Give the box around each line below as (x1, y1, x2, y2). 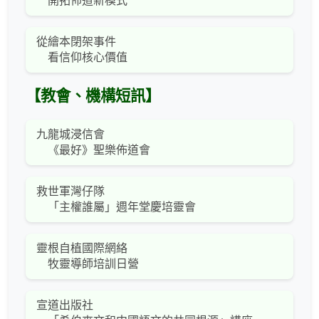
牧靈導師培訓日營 (36, 257, 139, 270)
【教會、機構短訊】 (26, 87, 160, 105)
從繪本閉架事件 (36, 35, 116, 48)
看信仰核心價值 (36, 51, 127, 63)
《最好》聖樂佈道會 (36, 143, 150, 156)
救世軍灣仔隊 (36, 184, 105, 197)
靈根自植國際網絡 (36, 241, 127, 254)
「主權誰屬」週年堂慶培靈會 (36, 200, 196, 213)
